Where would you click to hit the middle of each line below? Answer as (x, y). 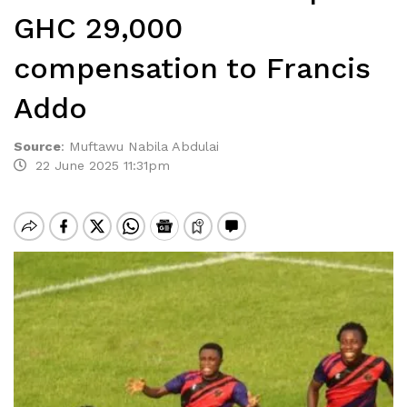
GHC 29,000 (98, 28)
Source (37, 146)
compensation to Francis (192, 68)
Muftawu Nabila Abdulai (146, 146)
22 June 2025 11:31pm (98, 165)
